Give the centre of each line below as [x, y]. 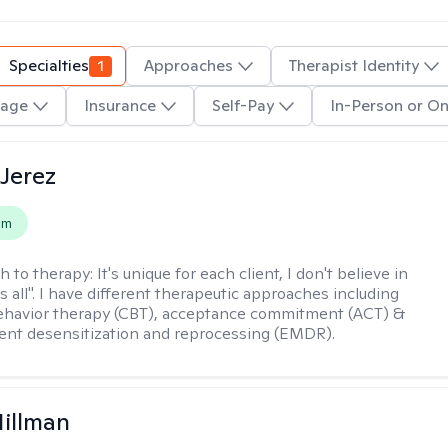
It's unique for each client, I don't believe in [253, 273]
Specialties [49, 65]
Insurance [119, 105]
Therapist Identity [354, 65]
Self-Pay [242, 105]
